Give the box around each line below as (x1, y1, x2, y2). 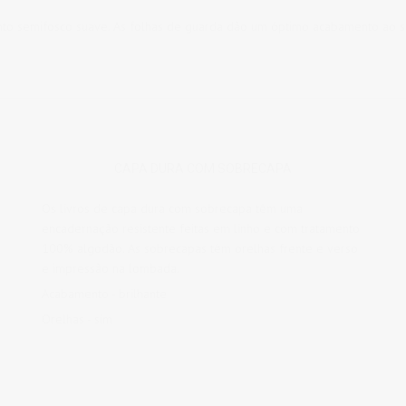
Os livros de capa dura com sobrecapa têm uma (41, 200, 303, 217)
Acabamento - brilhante (41, 285, 167, 302)
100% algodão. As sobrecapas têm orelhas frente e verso (41, 240, 358, 256)
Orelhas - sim (41, 311, 112, 327)
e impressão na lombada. (41, 260, 179, 276)
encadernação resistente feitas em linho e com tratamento (41, 220, 360, 237)
